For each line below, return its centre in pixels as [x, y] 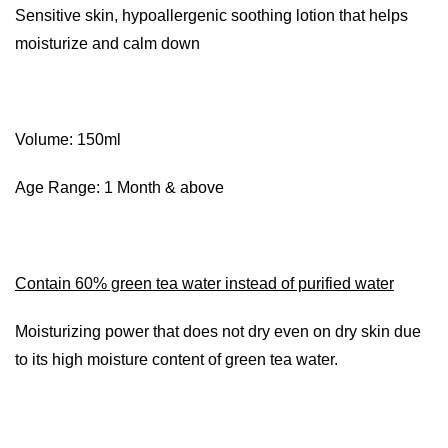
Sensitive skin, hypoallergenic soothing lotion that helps [211, 15]
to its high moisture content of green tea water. [176, 359]
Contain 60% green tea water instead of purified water [204, 283]
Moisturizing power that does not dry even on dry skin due [218, 331]
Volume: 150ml [68, 139]
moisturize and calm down [107, 43]
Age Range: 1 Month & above [119, 187]
